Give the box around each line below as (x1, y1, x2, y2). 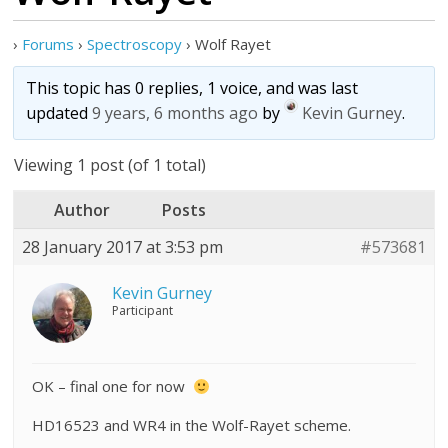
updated (26, 102, 93, 125)
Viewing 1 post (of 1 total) (14, 154, 207, 176)
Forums (22, 34, 75, 54)
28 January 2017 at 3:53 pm (22, 236, 224, 258)
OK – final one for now (32, 376, 194, 396)
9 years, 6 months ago (92, 102, 259, 125)
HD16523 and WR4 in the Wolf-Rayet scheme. (32, 415, 352, 435)
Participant (112, 302, 174, 319)
